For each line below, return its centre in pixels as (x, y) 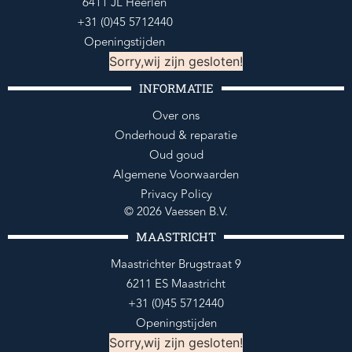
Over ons (176, 116)
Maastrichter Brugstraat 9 (176, 265)
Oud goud (176, 156)
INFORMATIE (176, 88)
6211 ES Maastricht (176, 284)
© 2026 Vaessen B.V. (176, 212)
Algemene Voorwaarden (176, 175)
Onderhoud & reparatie (176, 136)
